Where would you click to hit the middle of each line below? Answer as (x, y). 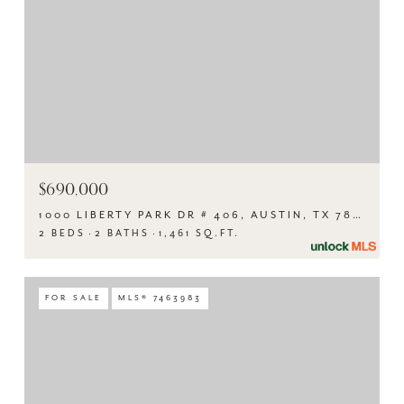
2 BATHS (122, 234)
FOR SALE (73, 298)
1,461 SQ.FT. (199, 234)
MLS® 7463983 (160, 298)
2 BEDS (62, 234)
